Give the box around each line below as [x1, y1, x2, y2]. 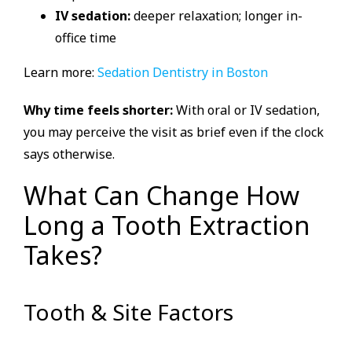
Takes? [24, 237, 102, 272]
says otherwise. [24, 145, 115, 163]
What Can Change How [24, 178, 299, 212]
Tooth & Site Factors [24, 296, 233, 327]
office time [55, 28, 116, 46]
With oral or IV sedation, [173, 101, 320, 119]
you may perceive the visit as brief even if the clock [24, 123, 324, 141]
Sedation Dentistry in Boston [97, 63, 268, 81]
